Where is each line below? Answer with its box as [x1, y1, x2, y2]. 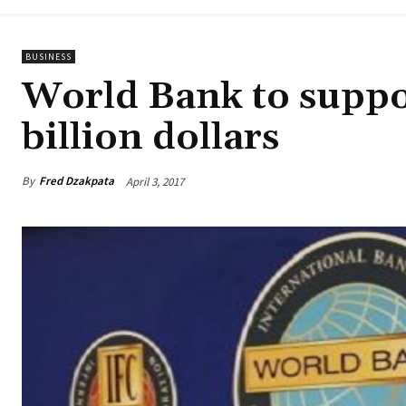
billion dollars [22, 114, 279, 162]
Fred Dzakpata [39, 173, 114, 189]
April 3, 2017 [126, 173, 184, 189]
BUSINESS [25, 51, 72, 63]
